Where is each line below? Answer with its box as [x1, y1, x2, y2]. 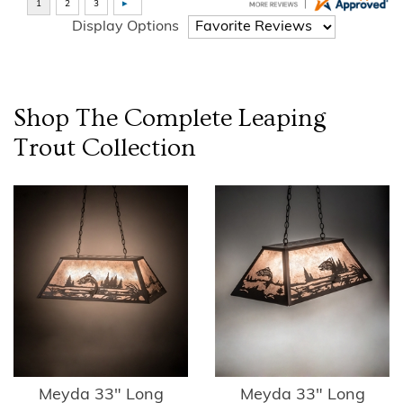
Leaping [238, 103, 326, 132]
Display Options [72, 20, 179, 35]
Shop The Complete [13, 103, 238, 132]
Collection [76, 133, 196, 162]
